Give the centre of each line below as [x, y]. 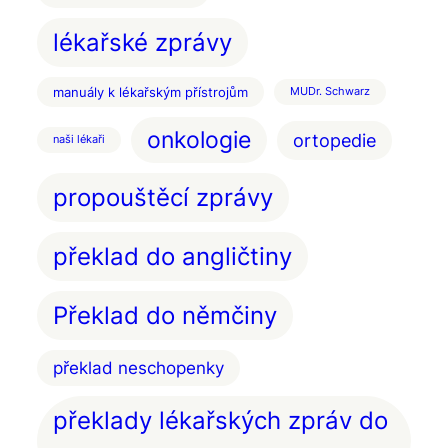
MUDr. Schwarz [330, 92]
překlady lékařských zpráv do [220, 420]
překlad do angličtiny [172, 257]
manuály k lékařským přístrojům [150, 92]
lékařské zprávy [142, 42]
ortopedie [334, 139]
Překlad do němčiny [165, 315]
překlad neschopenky [138, 368]
